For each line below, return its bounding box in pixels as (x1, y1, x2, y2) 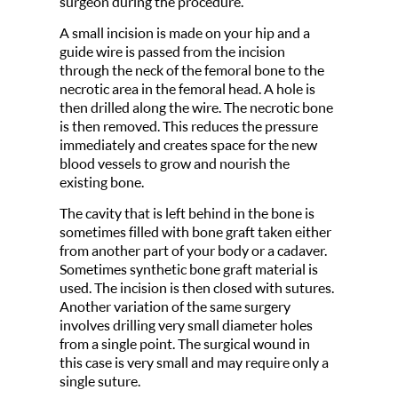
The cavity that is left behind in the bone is (59, 204, 314, 222)
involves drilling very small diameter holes (59, 316, 313, 334)
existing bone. (59, 173, 144, 191)
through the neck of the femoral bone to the (59, 61, 324, 79)
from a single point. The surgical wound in (59, 335, 310, 353)
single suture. (59, 372, 140, 390)
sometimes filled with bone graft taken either (59, 223, 331, 241)
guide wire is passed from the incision (59, 43, 285, 60)
